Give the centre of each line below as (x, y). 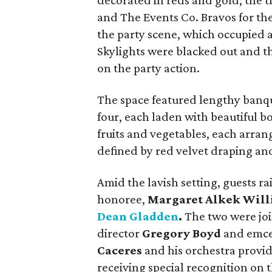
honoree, (122, 199)
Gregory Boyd (182, 233)
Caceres (121, 250)
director (120, 233)
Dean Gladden (138, 216)
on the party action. (148, 68)
